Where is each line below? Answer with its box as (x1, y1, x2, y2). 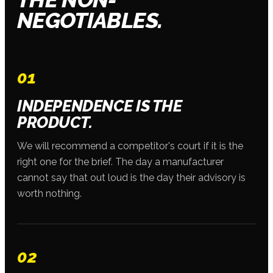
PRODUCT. (17, 113, 93, 132)
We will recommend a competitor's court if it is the (17, 140, 243, 152)
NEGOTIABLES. (17, 7, 163, 33)
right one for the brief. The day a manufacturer (17, 155, 224, 168)
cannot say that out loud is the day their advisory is (17, 171, 246, 183)
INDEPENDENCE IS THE (17, 96, 182, 115)
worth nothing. (17, 187, 82, 199)
